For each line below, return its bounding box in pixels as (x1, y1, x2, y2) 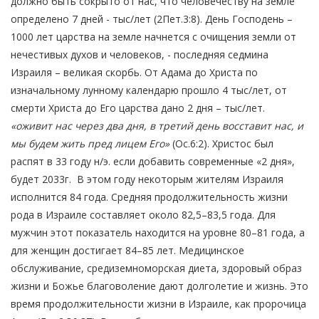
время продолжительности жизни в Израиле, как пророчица (11, 297, 306, 311)
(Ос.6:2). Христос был (169, 137, 273, 151)
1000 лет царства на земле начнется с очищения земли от (11, 30, 296, 44)
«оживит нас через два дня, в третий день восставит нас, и (11, 119, 303, 133)
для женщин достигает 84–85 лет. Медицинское (11, 244, 244, 258)
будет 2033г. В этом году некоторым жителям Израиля (11, 172, 283, 187)
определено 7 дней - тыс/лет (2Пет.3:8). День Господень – (11, 12, 293, 26)
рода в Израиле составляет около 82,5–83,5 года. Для (11, 208, 276, 222)
